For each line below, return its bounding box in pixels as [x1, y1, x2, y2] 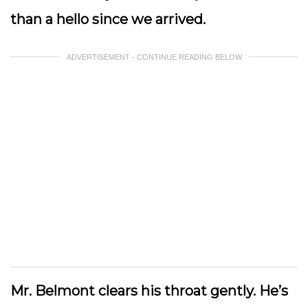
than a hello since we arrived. [10, 11, 209, 27]
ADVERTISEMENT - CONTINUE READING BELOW [66, 53, 242, 61]
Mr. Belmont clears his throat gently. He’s [10, 283, 288, 299]
